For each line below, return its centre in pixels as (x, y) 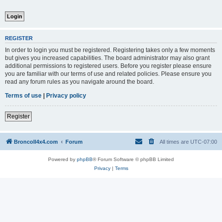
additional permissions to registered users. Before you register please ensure (108, 66)
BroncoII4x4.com (36, 141)
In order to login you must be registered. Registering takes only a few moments (110, 50)
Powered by (62, 159)
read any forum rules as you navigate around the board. (80, 82)
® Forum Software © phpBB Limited (133, 159)
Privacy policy (66, 95)
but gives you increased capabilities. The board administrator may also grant (107, 58)
